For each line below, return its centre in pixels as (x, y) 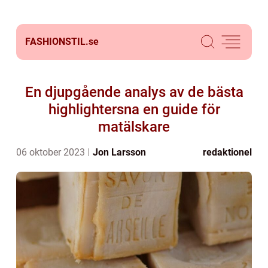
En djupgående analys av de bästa (134, 92)
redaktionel (227, 152)
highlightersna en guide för (134, 109)
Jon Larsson (119, 152)
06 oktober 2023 (52, 152)
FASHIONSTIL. (57, 42)
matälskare (134, 127)
